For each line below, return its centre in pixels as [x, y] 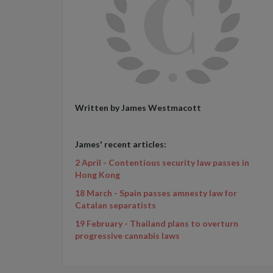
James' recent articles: [121, 144]
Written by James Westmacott [139, 108]
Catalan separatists [115, 205]
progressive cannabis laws [127, 236]
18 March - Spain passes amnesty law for [156, 193]
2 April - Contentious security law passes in [162, 162]
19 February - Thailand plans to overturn [157, 223]
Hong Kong [97, 175]
